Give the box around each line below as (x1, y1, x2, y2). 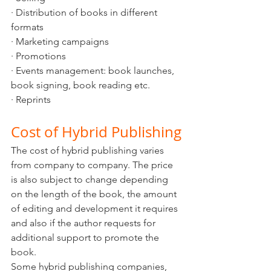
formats (11, 21, 44, 33)
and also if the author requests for (11, 217, 158, 229)
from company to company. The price (11, 159, 175, 171)
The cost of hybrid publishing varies (11, 145, 166, 157)
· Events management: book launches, (11, 65, 177, 77)
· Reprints (11, 94, 51, 106)
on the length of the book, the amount (11, 188, 179, 200)
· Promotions (11, 50, 68, 62)
